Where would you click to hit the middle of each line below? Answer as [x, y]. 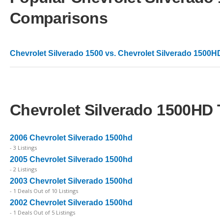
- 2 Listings [23, 169]
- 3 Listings [23, 147]
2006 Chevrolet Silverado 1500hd [71, 137]
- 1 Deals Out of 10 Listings [44, 191]
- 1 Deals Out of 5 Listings [42, 212]
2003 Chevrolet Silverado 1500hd [71, 181]
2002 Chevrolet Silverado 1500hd [71, 202]
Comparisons [59, 18]
